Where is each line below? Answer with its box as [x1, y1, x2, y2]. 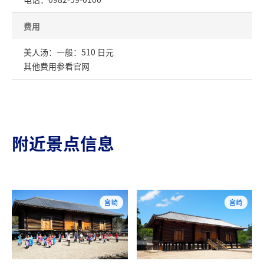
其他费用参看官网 [24, 60, 90, 72]
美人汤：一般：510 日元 [24, 46, 114, 58]
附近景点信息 [12, 131, 114, 156]
